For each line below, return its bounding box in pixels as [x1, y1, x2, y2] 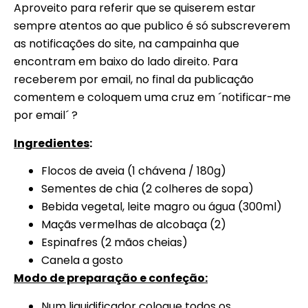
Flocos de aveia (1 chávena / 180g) [41, 163, 226, 179]
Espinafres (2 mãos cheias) [41, 234, 188, 251]
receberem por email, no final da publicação [14, 71, 254, 88]
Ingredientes [14, 135, 89, 151]
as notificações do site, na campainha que [14, 36, 239, 52]
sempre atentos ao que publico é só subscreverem [14, 18, 290, 34]
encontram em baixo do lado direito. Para [14, 54, 238, 70]
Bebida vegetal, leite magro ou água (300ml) [41, 199, 282, 215]
